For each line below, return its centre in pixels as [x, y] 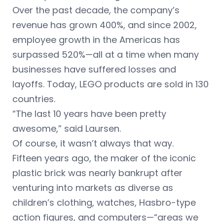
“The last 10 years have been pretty [89, 114]
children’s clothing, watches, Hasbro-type [104, 203]
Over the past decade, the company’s [96, 10]
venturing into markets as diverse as [93, 188]
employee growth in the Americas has [96, 40]
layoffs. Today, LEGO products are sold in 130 [110, 84]
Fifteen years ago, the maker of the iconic [104, 158]
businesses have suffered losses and [94, 70]
